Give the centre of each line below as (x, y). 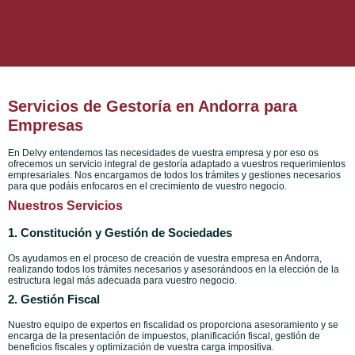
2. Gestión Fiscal (54, 300)
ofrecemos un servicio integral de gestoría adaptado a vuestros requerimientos (177, 164)
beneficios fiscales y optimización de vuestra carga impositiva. (141, 347)
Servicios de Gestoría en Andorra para (153, 107)
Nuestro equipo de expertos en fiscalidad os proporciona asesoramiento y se (173, 325)
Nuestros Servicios (65, 206)
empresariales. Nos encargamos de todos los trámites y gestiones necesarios (174, 176)
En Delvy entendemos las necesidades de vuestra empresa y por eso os (163, 153)
